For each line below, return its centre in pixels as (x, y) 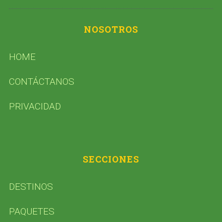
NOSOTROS (111, 29)
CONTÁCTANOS (41, 81)
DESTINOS (31, 186)
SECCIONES (111, 159)
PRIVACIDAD (35, 106)
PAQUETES (31, 211)
